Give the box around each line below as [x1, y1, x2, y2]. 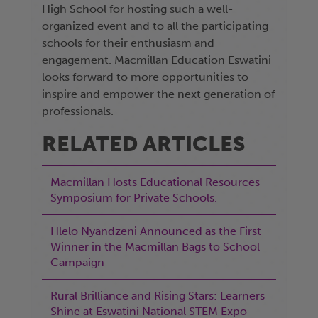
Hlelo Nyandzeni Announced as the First [50, 224, 261, 238]
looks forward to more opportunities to [42, 70, 248, 84]
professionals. [42, 104, 114, 119]
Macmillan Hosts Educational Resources [50, 175, 260, 190]
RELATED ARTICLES [42, 131, 245, 158]
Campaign [50, 256, 104, 270]
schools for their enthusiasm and [42, 36, 214, 50]
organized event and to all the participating [42, 19, 268, 33]
